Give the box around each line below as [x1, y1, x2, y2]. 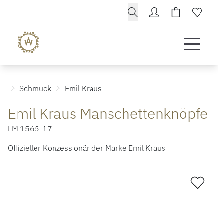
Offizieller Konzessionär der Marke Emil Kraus [8, 143, 165, 153]
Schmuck [19, 83, 51, 93]
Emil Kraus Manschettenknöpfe [8, 104, 208, 123]
